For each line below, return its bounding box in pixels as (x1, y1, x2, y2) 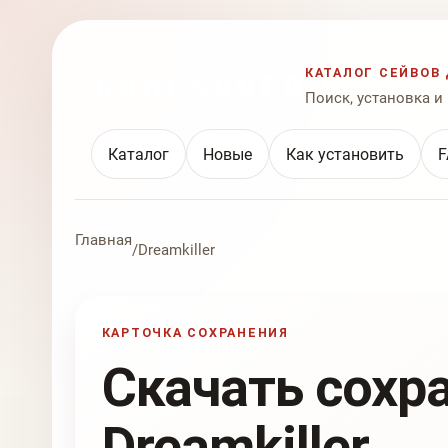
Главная (75, 231, 132, 250)
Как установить (286, 144, 404, 164)
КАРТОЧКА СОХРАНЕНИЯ (101, 324, 289, 340)
